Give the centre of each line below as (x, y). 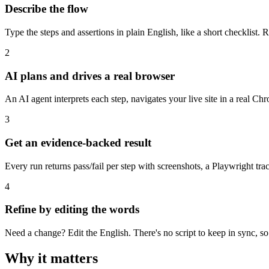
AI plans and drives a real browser (90, 76)
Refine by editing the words (72, 210)
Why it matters (51, 258)
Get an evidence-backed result (78, 143)
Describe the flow (47, 9)
